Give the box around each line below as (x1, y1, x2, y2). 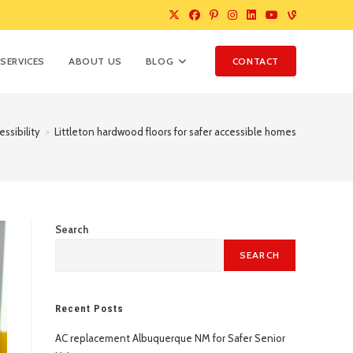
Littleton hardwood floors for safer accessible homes (54, 125, 296, 138)
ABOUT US (68, 55, 122, 67)
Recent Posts (55, 303, 124, 314)
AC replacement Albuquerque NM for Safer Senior (55, 332, 285, 344)
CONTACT (232, 55, 279, 67)
